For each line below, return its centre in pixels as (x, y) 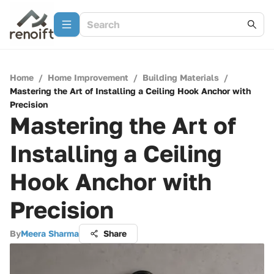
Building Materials (181, 77)
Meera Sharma (50, 233)
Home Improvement (88, 77)
